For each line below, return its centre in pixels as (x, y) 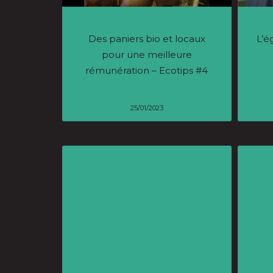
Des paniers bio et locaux (147, 39)
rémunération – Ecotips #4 (147, 71)
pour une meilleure (147, 55)
